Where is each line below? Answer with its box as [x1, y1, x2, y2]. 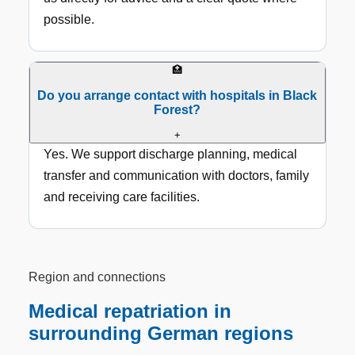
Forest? [154, 102, 201, 116]
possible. [44, 12, 95, 26]
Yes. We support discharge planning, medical [44, 147, 298, 162]
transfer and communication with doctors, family [44, 169, 310, 183]
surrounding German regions [29, 323, 294, 345]
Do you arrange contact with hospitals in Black [37, 88, 318, 102]
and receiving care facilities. [44, 190, 200, 204]
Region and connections [29, 270, 166, 284]
